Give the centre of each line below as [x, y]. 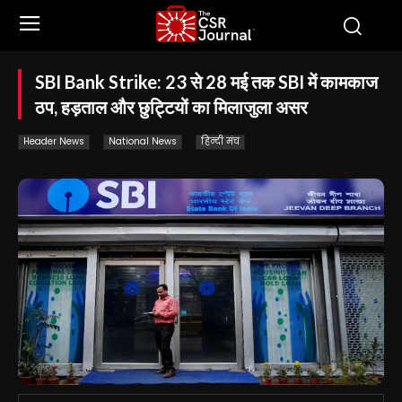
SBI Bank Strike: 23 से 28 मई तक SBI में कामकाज [206, 82]
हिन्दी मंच [220, 141]
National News [143, 141]
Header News [54, 141]
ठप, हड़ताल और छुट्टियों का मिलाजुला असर [171, 107]
